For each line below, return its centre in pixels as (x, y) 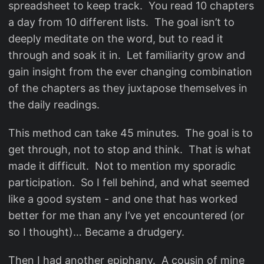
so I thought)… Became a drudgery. (96, 232)
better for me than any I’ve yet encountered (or (126, 215)
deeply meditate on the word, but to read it (116, 39)
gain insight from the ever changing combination (130, 72)
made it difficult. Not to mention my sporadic (122, 166)
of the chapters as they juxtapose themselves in (128, 88)
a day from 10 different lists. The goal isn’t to (121, 22)
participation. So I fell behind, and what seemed (129, 182)
